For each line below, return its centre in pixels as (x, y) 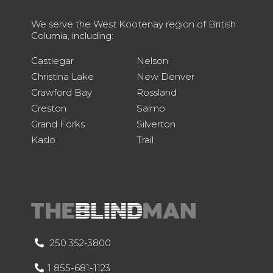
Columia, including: (72, 36)
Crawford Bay (61, 93)
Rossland (157, 93)
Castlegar (52, 61)
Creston (48, 108)
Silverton (156, 124)
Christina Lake (62, 77)
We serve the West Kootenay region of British (133, 24)
